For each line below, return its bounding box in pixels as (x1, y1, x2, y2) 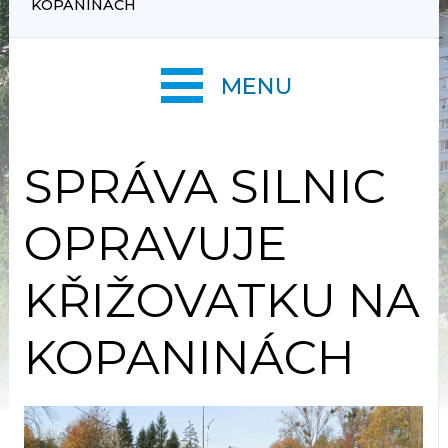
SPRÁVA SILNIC (23, 157, 386, 215)
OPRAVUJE (23, 214, 287, 272)
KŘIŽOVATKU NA (23, 271, 420, 329)
